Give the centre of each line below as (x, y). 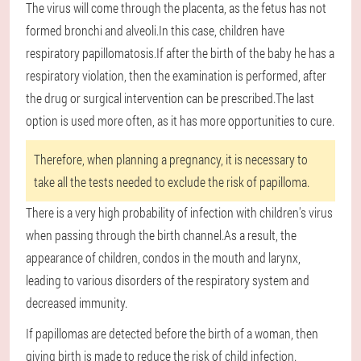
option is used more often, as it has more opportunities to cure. (180, 120)
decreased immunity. (77, 302)
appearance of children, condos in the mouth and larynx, (163, 257)
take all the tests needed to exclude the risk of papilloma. (172, 181)
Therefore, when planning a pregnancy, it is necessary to (171, 159)
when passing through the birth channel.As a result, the (161, 234)
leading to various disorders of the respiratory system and (168, 280)
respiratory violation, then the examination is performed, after (176, 75)
